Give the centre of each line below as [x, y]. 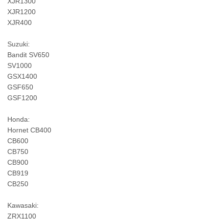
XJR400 [20, 22]
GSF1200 [22, 98]
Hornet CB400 [29, 130]
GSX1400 [22, 76]
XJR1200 [22, 12]
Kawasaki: [23, 205]
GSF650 [20, 87]
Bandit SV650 [28, 55]
